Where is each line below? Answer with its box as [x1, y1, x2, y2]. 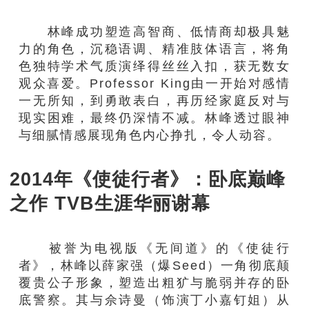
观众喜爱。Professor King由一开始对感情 [19, 76, 290, 91]
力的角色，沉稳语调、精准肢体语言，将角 [19, 41, 290, 57]
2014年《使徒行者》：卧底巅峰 [9, 168, 286, 190]
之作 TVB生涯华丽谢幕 [9, 192, 210, 214]
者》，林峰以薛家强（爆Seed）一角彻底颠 [19, 258, 290, 273]
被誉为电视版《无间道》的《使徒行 [19, 241, 290, 256]
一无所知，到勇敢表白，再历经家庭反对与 [19, 93, 290, 108]
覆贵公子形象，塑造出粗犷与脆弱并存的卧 [19, 275, 290, 290]
